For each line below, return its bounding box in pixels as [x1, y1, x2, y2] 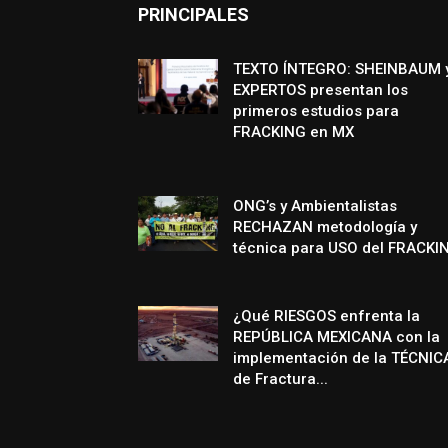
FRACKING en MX [233, 122, 354, 141]
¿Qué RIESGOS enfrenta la [233, 306, 420, 325]
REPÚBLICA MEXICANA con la [233, 327, 440, 346]
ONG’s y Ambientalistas [233, 196, 397, 215]
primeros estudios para [233, 101, 399, 120]
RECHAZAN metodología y [233, 217, 417, 236]
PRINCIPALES [138, 3, 249, 25]
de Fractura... [233, 369, 328, 388]
